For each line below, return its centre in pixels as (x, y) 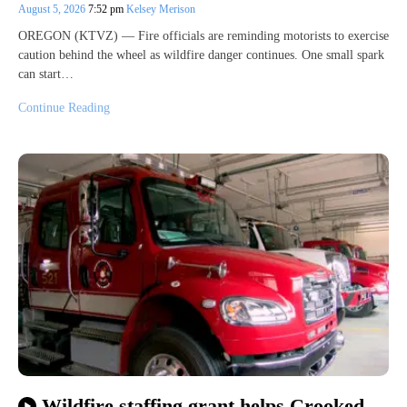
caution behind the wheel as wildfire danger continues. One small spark (201, 55)
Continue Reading (64, 108)
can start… (46, 74)
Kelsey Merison (161, 10)
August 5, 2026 (53, 10)
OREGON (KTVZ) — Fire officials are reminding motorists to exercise (203, 36)
